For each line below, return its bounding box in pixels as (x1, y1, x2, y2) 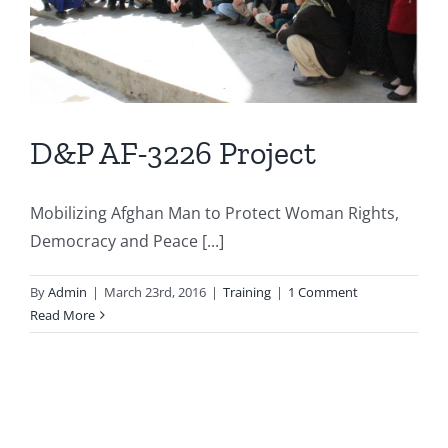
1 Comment (288, 282, 358, 301)
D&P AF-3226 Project (30, 133, 316, 172)
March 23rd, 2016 (104, 282, 206, 301)
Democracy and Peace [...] (30, 229, 224, 252)
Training (223, 282, 271, 301)
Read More (30, 305, 95, 324)
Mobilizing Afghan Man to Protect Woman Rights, (30, 201, 399, 224)
